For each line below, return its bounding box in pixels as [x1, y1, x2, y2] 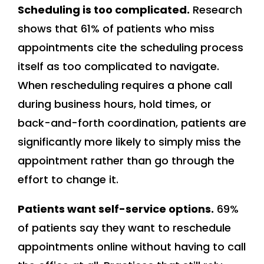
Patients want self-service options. [18, 202, 214, 217]
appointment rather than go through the [18, 153, 235, 169]
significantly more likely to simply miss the [18, 134, 241, 150]
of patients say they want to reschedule [18, 220, 231, 236]
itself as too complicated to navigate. [18, 59, 219, 74]
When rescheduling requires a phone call [18, 78, 232, 93]
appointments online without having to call [18, 239, 246, 255]
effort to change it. [18, 172, 118, 187]
